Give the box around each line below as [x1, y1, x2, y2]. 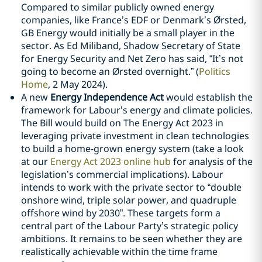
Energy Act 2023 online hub [50, 155, 171, 168]
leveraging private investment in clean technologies [21, 129, 249, 142]
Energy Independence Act [50, 91, 164, 104]
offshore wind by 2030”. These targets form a [21, 206, 220, 219]
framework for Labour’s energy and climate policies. [21, 104, 253, 116]
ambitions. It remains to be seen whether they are [21, 232, 242, 245]
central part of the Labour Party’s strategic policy [21, 219, 238, 232]
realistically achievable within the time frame [21, 245, 218, 258]
